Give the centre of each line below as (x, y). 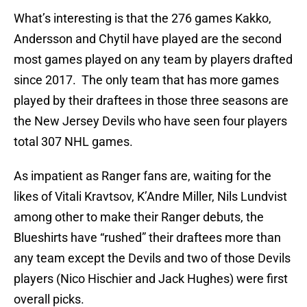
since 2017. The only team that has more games (146, 80)
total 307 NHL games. (73, 142)
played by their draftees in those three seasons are (151, 101)
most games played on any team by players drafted (153, 60)
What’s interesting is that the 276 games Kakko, (143, 19)
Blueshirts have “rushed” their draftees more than (147, 238)
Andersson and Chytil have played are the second (148, 39)
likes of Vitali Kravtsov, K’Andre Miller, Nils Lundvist (150, 197)
